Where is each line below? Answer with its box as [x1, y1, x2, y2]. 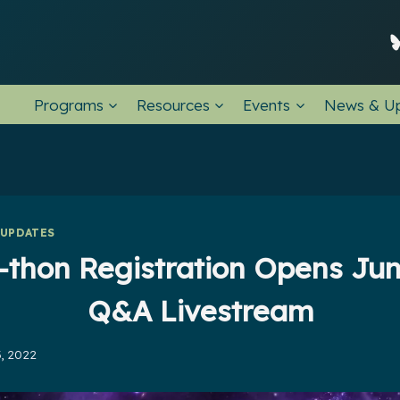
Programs [33, 95, 104, 114]
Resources [136, 95, 210, 114]
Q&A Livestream [87, 292, 313, 329]
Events [243, 95, 291, 114]
